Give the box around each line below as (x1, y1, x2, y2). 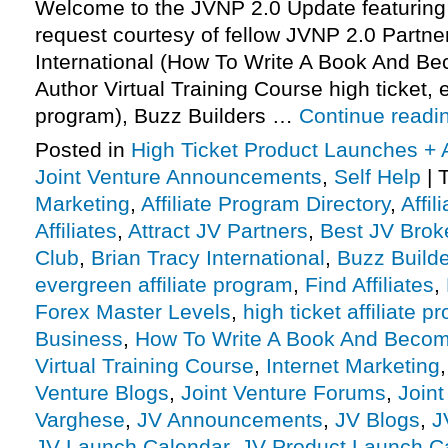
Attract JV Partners (128, 219, 308, 243)
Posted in (35, 138, 125, 162)
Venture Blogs (35, 381, 169, 405)
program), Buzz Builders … (35, 104, 299, 128)
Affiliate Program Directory (141, 192, 390, 216)
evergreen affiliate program (35, 273, 293, 297)
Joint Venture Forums (181, 381, 386, 405)
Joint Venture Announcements (35, 165, 322, 189)
